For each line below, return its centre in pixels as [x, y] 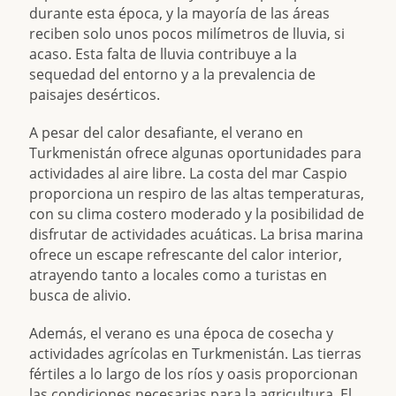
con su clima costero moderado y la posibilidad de [197, 214]
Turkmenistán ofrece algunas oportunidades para [196, 153]
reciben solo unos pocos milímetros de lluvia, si [187, 34]
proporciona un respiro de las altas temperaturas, [197, 194]
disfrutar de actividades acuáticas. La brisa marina [197, 234]
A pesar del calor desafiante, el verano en [167, 133]
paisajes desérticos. [95, 95]
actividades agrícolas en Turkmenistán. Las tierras [196, 354]
